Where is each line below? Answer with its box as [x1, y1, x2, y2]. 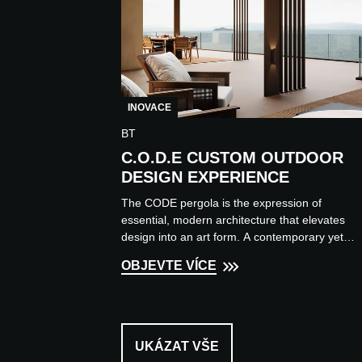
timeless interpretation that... [121, 247, 267, 261]
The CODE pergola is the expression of [121, 196, 322, 210]
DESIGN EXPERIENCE [121, 168, 289, 187]
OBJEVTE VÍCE [121, 259, 217, 273]
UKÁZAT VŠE [135, 339, 219, 354]
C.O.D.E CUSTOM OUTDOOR [121, 149, 343, 167]
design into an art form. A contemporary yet [121, 230, 343, 244]
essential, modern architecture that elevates [121, 213, 345, 227]
